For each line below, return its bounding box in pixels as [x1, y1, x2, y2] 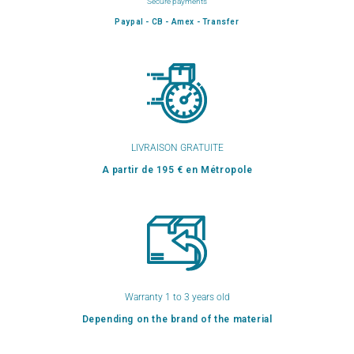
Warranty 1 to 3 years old [124, 291, 230, 303]
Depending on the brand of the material [81, 313, 273, 325]
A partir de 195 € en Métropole [101, 164, 253, 175]
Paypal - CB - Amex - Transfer [115, 17, 239, 26]
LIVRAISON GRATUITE [130, 141, 224, 153]
